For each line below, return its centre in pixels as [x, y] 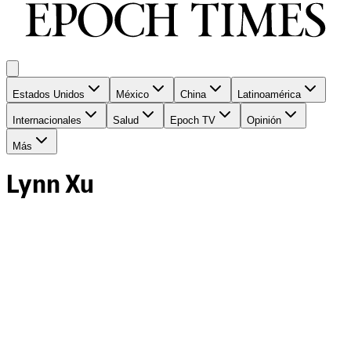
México [132, 95]
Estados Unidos [49, 95]
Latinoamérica [269, 95]
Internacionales [47, 121]
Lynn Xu [50, 186]
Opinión [264, 121]
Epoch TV [193, 121]
